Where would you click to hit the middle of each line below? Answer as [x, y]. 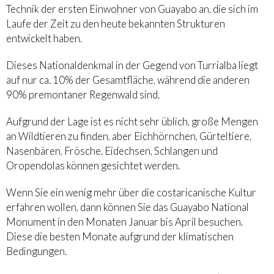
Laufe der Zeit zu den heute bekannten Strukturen [116, 24]
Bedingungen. [36, 251]
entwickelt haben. [44, 39]
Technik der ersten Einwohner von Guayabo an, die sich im [132, 9]
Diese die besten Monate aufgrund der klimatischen [120, 237]
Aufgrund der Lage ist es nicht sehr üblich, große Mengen [132, 122]
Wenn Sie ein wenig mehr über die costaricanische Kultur [131, 193]
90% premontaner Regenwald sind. [83, 95]
